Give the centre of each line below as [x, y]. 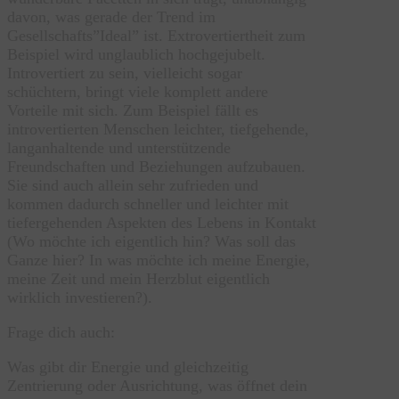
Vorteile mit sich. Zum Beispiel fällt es [133, 111]
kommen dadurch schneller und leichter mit [148, 204]
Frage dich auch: [61, 333]
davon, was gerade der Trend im [111, 17]
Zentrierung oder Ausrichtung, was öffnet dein [157, 386]
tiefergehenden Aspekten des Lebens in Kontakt [162, 223]
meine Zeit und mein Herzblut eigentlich [138, 279]
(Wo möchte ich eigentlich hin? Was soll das [151, 242]
